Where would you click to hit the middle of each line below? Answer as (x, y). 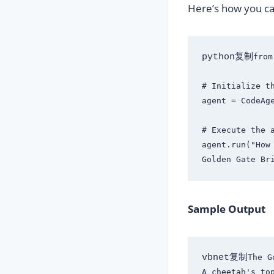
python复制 (227, 57)
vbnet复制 (224, 257)
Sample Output (227, 209)
